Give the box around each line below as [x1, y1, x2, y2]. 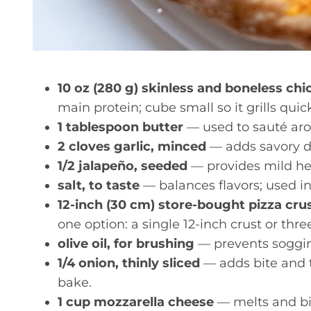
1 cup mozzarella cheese [58, 294, 214, 310]
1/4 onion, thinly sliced [58, 255, 200, 271]
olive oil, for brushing [58, 235, 194, 251]
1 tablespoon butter [58, 119, 183, 135]
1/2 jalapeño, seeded [58, 158, 187, 174]
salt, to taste [58, 177, 140, 193]
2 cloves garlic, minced [58, 138, 206, 154]
